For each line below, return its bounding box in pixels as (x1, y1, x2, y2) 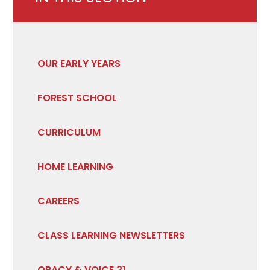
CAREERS (37, 194, 80, 209)
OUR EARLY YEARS (37, 57, 121, 71)
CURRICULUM (37, 125, 101, 140)
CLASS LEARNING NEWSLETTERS (37, 228, 186, 243)
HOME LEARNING (37, 160, 114, 174)
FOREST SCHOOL (37, 91, 118, 105)
